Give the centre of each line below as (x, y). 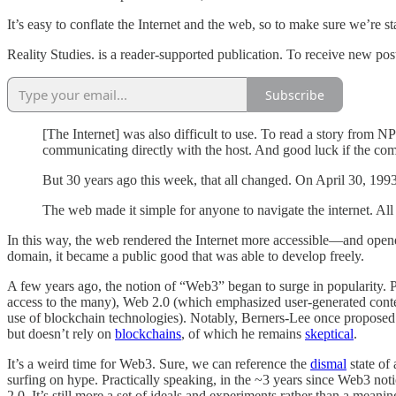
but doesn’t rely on (61, 334)
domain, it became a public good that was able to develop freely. (186, 256)
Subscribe (295, 95)
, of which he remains (243, 334)
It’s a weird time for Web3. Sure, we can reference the (159, 364)
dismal (328, 364)
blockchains (148, 334)
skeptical (329, 334)
